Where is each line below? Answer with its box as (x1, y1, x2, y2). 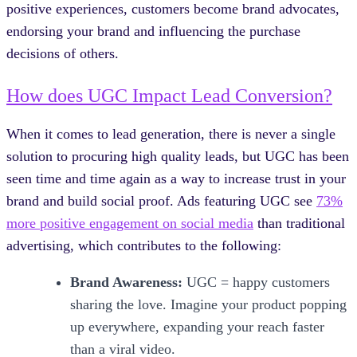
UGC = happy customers (182, 274, 330, 291)
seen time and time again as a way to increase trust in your (6, 171, 346, 187)
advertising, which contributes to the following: (6, 237, 281, 254)
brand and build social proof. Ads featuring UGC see (6, 193, 316, 210)
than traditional (253, 215, 345, 232)
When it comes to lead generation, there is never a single (6, 126, 335, 143)
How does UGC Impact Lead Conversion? (6, 85, 332, 107)
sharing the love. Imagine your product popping (70, 296, 347, 313)
